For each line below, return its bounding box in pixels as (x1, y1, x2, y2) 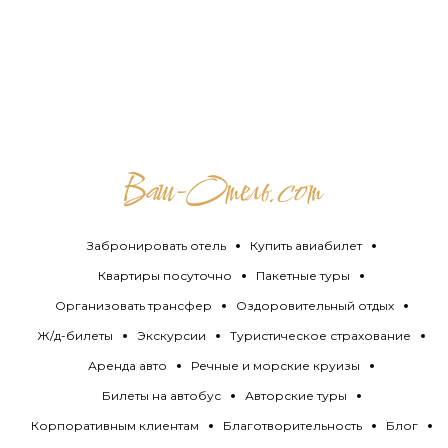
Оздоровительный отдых (235, 297, 394, 313)
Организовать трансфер (54, 297, 212, 313)
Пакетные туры (256, 267, 350, 283)
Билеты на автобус (101, 387, 221, 403)
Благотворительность (222, 417, 362, 433)
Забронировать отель (86, 237, 226, 253)
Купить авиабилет (249, 237, 362, 253)
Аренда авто (88, 357, 167, 373)
